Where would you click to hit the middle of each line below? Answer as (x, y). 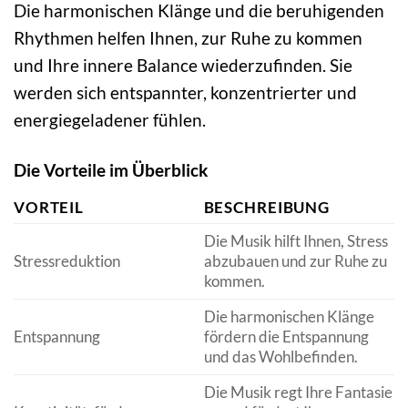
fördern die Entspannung (286, 337)
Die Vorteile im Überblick (111, 169)
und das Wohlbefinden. (280, 357)
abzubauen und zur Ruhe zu (295, 261)
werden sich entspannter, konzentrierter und (185, 92)
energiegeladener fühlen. (110, 119)
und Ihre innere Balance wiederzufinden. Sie (183, 65)
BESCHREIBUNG (266, 208)
